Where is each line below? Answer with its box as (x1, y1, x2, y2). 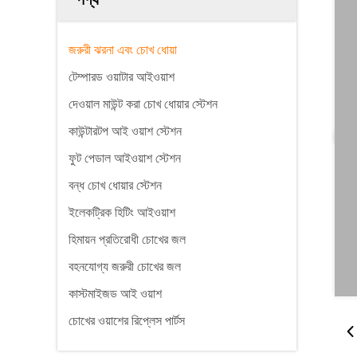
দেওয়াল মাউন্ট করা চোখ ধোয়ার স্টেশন (69, 97, 218, 111)
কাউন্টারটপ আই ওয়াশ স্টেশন (69, 124, 182, 138)
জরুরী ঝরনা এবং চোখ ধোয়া (69, 43, 177, 57)
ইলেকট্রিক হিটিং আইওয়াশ (69, 206, 175, 219)
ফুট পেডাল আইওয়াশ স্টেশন (69, 151, 181, 165)
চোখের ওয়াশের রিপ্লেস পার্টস (69, 314, 185, 328)
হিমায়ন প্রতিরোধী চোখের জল (69, 233, 186, 246)
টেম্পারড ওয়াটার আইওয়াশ (69, 70, 175, 84)
